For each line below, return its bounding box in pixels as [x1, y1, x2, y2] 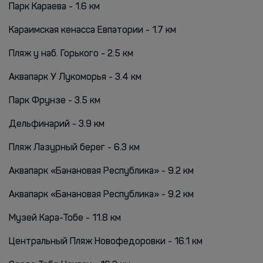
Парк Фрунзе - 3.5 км [9, 96, 100, 106]
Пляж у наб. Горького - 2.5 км [9, 49, 133, 59]
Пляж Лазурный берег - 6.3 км [9, 143, 140, 153]
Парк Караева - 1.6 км [9, 2, 100, 12]
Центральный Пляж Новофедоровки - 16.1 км [9, 237, 203, 247]
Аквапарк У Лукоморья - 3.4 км [9, 73, 141, 82]
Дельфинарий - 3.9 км [9, 120, 104, 129]
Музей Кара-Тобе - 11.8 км [9, 214, 121, 223]
